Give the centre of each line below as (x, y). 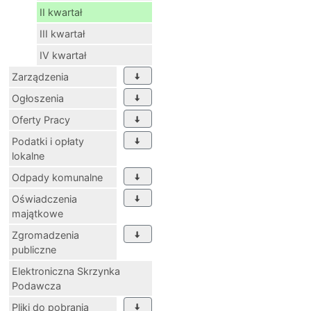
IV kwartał (63, 55)
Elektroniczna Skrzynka (66, 271)
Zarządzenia (40, 76)
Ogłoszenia (38, 98)
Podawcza (36, 285)
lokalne (28, 155)
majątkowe (37, 213)
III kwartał (62, 33)
